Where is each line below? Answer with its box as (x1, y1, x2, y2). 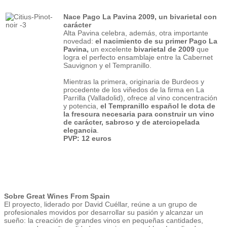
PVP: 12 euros (63, 134, 111, 142)
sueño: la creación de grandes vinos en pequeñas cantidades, (4, 216, 203, 224)
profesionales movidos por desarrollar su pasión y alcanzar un (4, 208, 203, 216)
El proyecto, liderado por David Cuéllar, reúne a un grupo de (4, 200, 197, 208)
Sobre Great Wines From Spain (4, 192, 110, 200)
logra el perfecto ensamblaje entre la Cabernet (63, 53, 213, 61)
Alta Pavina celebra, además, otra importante (63, 28, 208, 37)
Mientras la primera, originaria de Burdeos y (63, 77, 204, 86)
